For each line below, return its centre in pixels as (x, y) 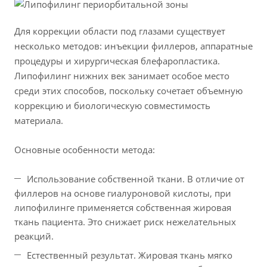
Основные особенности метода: (85, 150)
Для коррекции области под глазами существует (120, 31)
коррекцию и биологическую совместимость (112, 106)
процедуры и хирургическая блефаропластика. (117, 61)
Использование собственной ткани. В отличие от (136, 179)
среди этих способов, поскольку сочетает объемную (128, 91)
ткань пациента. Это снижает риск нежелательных (125, 222)
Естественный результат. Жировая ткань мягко (130, 255)
